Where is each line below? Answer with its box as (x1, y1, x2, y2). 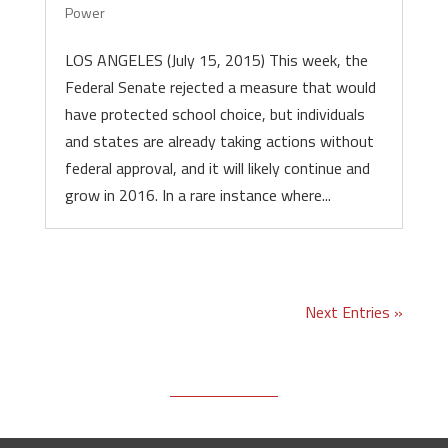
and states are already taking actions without (64, 129, 374, 153)
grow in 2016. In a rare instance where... (64, 183, 331, 207)
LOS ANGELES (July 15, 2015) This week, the (64, 48, 368, 72)
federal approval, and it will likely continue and (64, 156, 370, 180)
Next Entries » (305, 300, 404, 324)
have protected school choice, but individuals (64, 102, 365, 126)
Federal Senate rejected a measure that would (64, 75, 376, 99)
